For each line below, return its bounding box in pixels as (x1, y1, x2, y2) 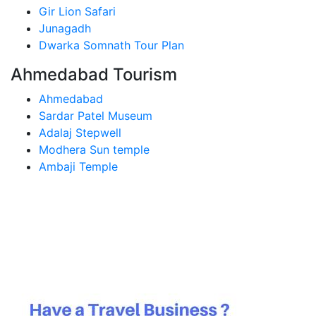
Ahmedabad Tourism (11, 64, 177, 85)
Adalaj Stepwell (39, 126, 121, 140)
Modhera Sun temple (39, 142, 150, 157)
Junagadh (39, 21, 91, 35)
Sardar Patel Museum (39, 109, 152, 123)
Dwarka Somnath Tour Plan (39, 38, 184, 52)
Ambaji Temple (39, 159, 118, 174)
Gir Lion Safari (39, 4, 116, 18)
